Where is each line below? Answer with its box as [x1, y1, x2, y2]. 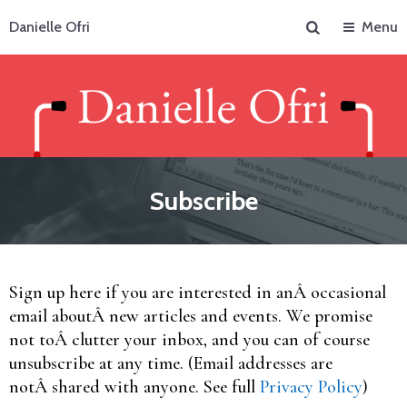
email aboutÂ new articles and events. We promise [9, 304, 372, 327]
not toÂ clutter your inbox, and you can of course [9, 328, 370, 351]
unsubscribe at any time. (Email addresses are [9, 352, 333, 374]
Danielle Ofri [9, 18, 90, 35]
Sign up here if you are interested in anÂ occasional [9, 281, 386, 303]
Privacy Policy [260, 375, 362, 398]
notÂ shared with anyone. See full [9, 375, 260, 398]
